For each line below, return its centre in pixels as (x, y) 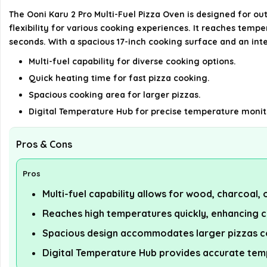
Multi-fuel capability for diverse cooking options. (132, 61)
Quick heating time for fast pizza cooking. (119, 78)
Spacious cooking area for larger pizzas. (115, 94)
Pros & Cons (44, 144)
